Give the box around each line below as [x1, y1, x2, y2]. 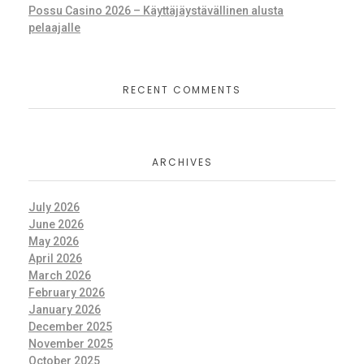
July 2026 [28, 201, 80, 214]
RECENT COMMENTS [123, 83, 241, 97]
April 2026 [28, 252, 82, 265]
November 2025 [28, 337, 113, 350]
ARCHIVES [151, 154, 213, 169]
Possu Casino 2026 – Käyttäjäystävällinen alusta [28, 4, 284, 18]
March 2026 [28, 269, 91, 282]
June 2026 [28, 218, 84, 231]
